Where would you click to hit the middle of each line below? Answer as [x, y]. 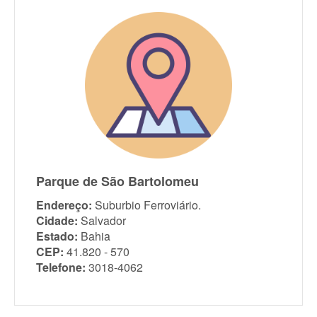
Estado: [57, 236]
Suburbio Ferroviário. [148, 205]
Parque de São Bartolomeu [117, 181]
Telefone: [61, 267]
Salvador [103, 221]
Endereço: [64, 205]
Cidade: [57, 221]
